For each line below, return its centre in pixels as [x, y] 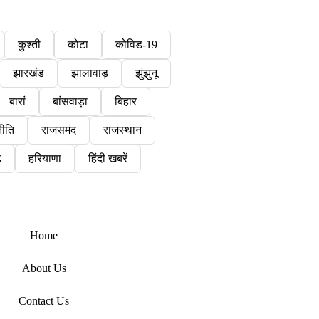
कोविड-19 [136, 44]
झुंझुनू [146, 73]
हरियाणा [45, 158]
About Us [44, 268]
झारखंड [28, 73]
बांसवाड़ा [70, 101]
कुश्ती [29, 44]
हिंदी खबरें [108, 158]
